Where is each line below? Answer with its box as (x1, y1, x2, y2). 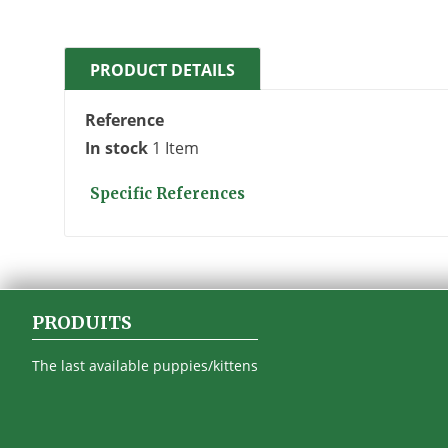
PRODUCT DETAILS (90, 59, 235, 82)
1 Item (152, 137, 199, 160)
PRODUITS (32, 311, 132, 335)
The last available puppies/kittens (32, 356, 258, 376)
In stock (85, 137, 148, 160)
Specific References (90, 184, 245, 204)
